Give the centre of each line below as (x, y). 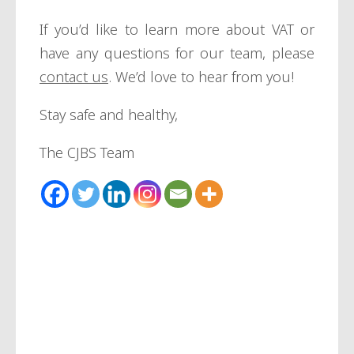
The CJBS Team (87, 153)
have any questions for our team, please (177, 53)
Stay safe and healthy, (111, 115)
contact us (74, 77)
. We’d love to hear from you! (203, 77)
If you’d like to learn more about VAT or (177, 30)
